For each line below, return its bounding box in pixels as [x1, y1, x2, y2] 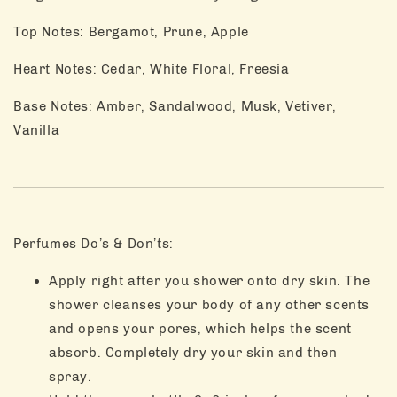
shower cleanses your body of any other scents [49, 296, 370, 313]
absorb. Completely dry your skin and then [49, 344, 338, 361]
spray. [49, 368, 92, 385]
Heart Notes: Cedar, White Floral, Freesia [13, 60, 290, 77]
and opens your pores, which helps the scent [49, 320, 352, 337]
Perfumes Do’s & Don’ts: [13, 235, 174, 252]
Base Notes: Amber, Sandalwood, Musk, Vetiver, [13, 97, 338, 114]
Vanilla [13, 121, 60, 138]
